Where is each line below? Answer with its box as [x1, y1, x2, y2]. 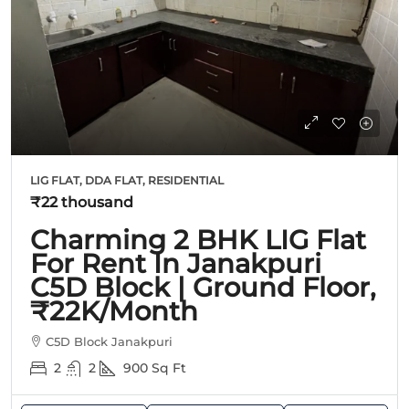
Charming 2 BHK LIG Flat [30, 224, 366, 256]
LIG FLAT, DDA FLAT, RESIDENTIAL [30, 173, 224, 187]
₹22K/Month [30, 295, 198, 327]
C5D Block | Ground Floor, [30, 271, 376, 303]
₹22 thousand [30, 194, 133, 211]
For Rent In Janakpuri [30, 247, 321, 279]
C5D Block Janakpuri [46, 334, 173, 349]
